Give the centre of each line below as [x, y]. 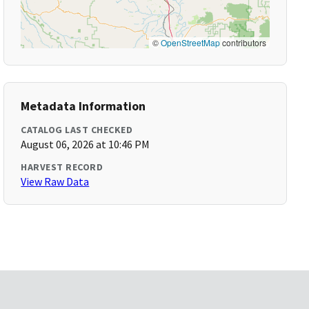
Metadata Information [83, 106]
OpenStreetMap [190, 42]
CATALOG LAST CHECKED [77, 130]
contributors [243, 42]
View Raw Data [55, 181]
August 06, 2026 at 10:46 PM [86, 144]
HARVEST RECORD [62, 167]
